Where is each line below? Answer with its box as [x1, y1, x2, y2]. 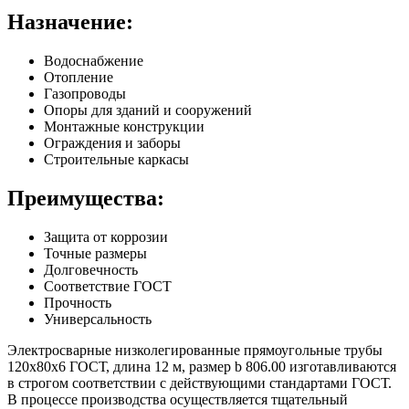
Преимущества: [7, 186, 164, 211]
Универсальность [44, 311, 152, 328]
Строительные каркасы [44, 152, 189, 168]
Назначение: [7, 10, 133, 35]
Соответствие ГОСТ [44, 278, 172, 295]
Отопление [44, 69, 113, 86]
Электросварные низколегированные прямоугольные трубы [7, 342, 383, 359]
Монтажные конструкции [44, 119, 204, 135]
